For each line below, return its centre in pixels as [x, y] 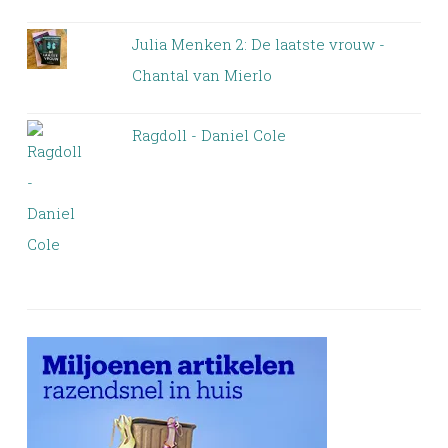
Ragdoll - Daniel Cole [208, 135]
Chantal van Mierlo [201, 75]
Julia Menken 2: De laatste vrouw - [258, 44]
